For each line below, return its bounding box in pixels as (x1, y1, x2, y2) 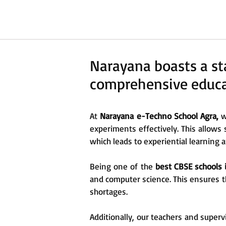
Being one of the (90, 161, 155, 172)
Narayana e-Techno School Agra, (100, 110, 218, 122)
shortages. (90, 186, 128, 197)
